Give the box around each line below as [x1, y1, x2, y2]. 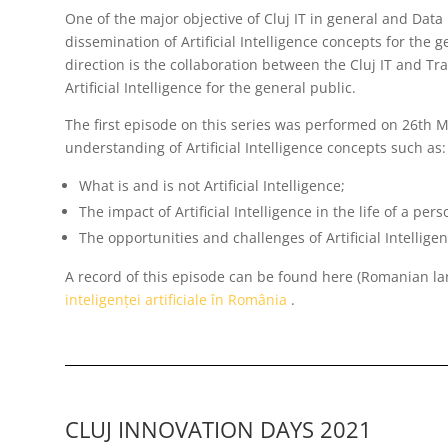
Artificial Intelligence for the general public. [64, 78, 356, 98]
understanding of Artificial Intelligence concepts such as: [64, 138, 446, 158]
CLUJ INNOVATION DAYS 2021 [64, 413, 372, 444]
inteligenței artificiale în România [64, 290, 287, 310]
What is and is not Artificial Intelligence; [78, 176, 345, 196]
